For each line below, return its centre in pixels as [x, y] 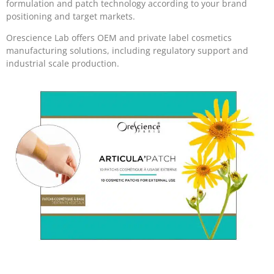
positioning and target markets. [71, 16]
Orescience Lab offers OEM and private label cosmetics [119, 38]
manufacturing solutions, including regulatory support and [127, 51]
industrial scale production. [63, 64]
